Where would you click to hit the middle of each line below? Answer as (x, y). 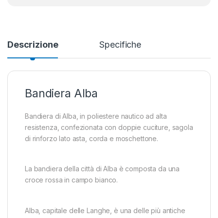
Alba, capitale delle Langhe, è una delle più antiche (105, 211)
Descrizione (33, 44)
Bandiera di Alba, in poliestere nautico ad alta (96, 116)
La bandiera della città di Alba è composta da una (102, 169)
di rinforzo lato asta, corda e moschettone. (91, 138)
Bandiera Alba (62, 93)
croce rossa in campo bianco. (72, 180)
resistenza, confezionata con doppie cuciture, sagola (109, 127)
